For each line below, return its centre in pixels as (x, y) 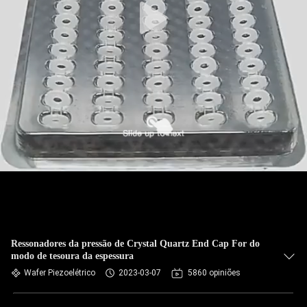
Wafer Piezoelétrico (60, 273)
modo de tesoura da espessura (72, 256)
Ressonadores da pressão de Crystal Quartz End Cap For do (135, 244)
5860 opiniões (214, 273)
